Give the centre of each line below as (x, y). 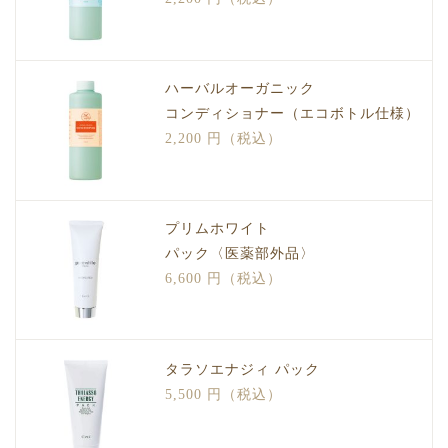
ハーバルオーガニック (239, 89)
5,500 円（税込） (223, 395)
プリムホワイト (217, 228)
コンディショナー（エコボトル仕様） (292, 114)
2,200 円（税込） (223, 139)
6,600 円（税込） (223, 278)
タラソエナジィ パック (242, 370)
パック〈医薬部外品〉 (239, 253)
